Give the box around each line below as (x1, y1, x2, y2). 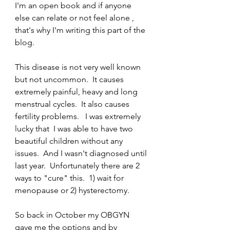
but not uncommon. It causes (15, 74, 126, 84)
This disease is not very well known (15, 62, 143, 72)
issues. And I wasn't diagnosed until (15, 148, 149, 158)
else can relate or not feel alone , (15, 13, 136, 23)
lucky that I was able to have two (15, 124, 135, 133)
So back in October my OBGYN (15, 210, 131, 220)
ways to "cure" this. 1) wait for (15, 173, 126, 183)
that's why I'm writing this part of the (15, 25, 147, 35)
